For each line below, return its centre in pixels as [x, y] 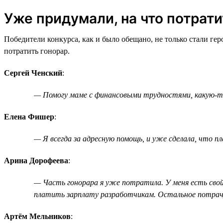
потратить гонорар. [37, 51]
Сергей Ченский [33, 73]
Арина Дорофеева [36, 160]
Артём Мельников [37, 216]
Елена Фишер [29, 116]
